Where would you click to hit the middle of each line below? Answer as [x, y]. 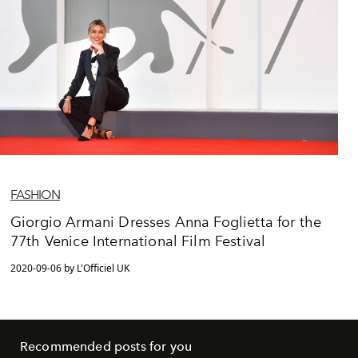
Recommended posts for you [106, 347]
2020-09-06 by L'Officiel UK [70, 268]
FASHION [35, 195]
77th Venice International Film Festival [138, 242]
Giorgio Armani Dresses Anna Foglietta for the [166, 223]
